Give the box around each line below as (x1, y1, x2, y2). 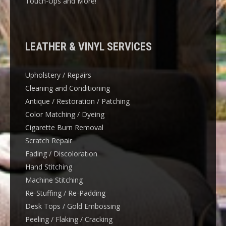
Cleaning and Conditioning (25, 83, 110, 93)
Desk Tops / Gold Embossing (25, 201, 120, 211)
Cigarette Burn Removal (25, 122, 103, 132)
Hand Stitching (25, 161, 72, 172)
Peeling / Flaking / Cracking (25, 214, 112, 224)
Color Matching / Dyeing (25, 109, 104, 119)
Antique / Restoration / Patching (25, 96, 130, 106)
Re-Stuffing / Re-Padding (25, 188, 105, 198)
